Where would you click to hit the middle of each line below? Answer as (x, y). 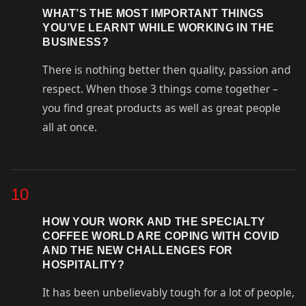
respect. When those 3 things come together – (161, 89)
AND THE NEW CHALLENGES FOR (138, 250)
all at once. (70, 127)
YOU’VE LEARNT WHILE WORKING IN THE (158, 28)
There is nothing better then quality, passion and (167, 70)
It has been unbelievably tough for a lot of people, (169, 292)
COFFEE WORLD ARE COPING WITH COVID (161, 235)
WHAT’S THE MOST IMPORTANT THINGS (153, 13)
